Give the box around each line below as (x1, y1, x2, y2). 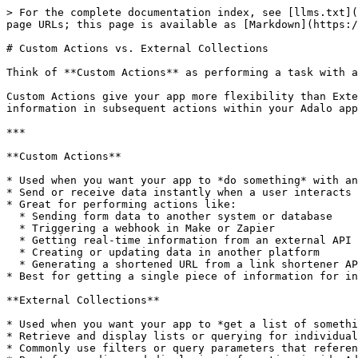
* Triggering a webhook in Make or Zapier (6, 222, 19, 234)
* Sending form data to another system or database (6, 210, 19, 222)
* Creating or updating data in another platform (6, 246, 19, 258)
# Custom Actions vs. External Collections (6, 42, 268, 54)
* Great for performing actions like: (6, 198, 237, 210)
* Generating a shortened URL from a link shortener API (6, 258, 19, 270)
